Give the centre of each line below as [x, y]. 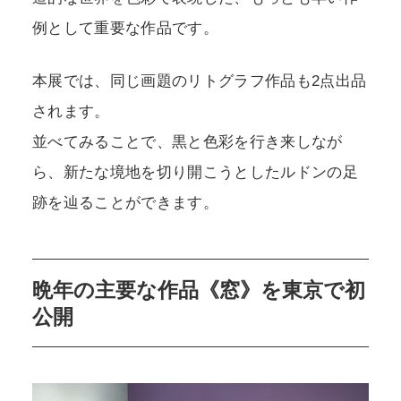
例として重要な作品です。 [125, 28]
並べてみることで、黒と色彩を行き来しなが [187, 142]
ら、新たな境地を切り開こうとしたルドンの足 [195, 173]
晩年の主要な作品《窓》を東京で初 [198, 290]
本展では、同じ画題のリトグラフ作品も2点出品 [199, 81]
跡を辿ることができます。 [125, 203]
